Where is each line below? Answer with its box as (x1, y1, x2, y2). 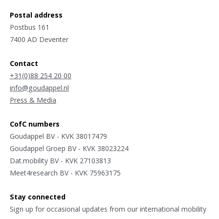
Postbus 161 (10, 22, 49, 32)
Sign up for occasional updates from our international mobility (10, 204, 206, 214)
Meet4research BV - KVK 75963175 (10, 168, 121, 178)
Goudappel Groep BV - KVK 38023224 (10, 144, 129, 153)
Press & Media (10, 95, 56, 105)
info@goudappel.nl (10, 83, 69, 93)
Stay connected (10, 192, 66, 202)
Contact (10, 59, 38, 68)
